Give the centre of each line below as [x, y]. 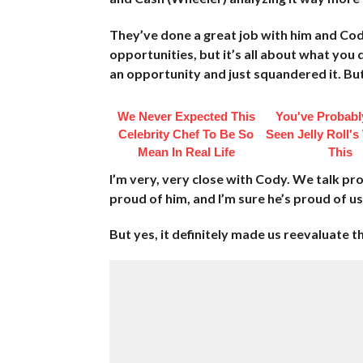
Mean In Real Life [186, 152]
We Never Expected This [186, 116]
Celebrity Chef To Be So [186, 134]
